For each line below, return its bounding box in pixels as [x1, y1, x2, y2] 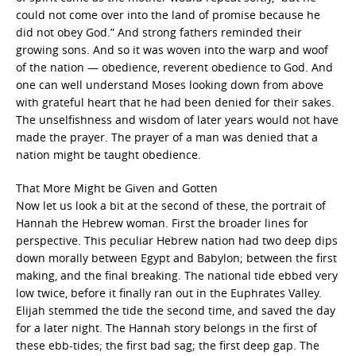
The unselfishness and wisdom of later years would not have [16, 111, 339, 127]
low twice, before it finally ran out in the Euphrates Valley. [16, 284, 322, 300]
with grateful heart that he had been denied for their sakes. [16, 94, 335, 110]
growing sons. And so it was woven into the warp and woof [16, 41, 328, 57]
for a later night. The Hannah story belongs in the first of [16, 319, 317, 335]
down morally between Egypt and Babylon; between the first [16, 250, 337, 265]
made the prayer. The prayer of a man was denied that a [16, 129, 318, 145]
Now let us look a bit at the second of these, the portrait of [16, 197, 326, 213]
